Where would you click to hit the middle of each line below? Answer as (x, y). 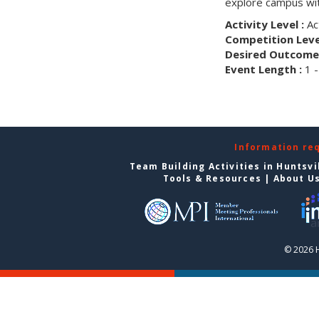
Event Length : (263, 69)
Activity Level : (264, 24)
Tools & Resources (212, 178)
